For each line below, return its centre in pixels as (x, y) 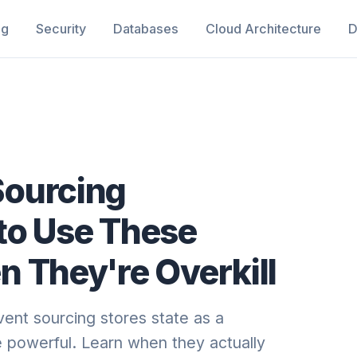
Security (61, 28)
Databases (146, 28)
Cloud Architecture (264, 28)
